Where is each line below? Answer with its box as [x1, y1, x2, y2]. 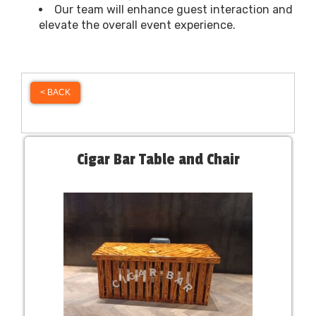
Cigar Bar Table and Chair [76, 150, 240, 169]
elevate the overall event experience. [39, 18, 236, 32]
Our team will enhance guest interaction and [54, 2, 293, 16]
